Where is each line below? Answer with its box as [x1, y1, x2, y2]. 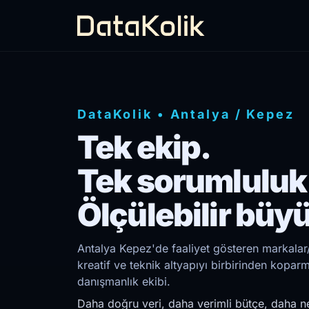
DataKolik [77, 107, 152, 121]
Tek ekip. [77, 128, 211, 166]
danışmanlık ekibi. [77, 275, 170, 288]
